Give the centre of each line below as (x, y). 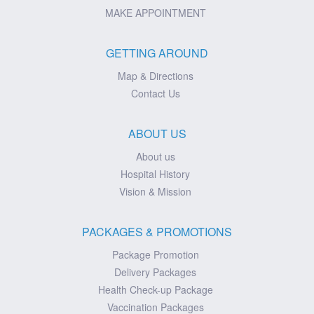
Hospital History (155, 173)
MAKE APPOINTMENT (155, 12)
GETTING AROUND (157, 53)
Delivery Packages (155, 272)
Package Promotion (155, 254)
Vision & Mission (155, 191)
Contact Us (155, 93)
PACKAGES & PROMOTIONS (157, 231)
